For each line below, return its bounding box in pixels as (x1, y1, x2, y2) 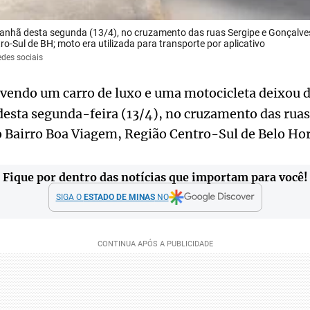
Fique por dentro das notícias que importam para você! (2, 170, 308, 184)
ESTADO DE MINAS (83, 192, 155, 202)
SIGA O (55, 192, 84, 202)
